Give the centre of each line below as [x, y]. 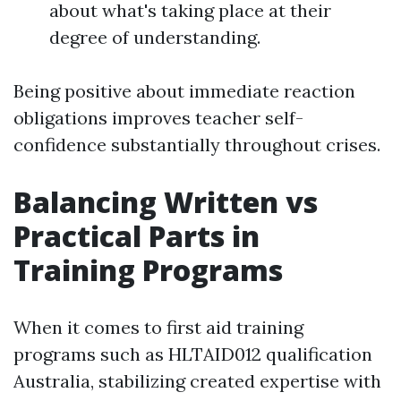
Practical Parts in [137, 236]
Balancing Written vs [166, 202]
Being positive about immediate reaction [184, 91]
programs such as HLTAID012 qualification [193, 354]
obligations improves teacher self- [158, 118]
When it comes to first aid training [158, 327]
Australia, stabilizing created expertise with [197, 381]
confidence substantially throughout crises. [197, 145]
